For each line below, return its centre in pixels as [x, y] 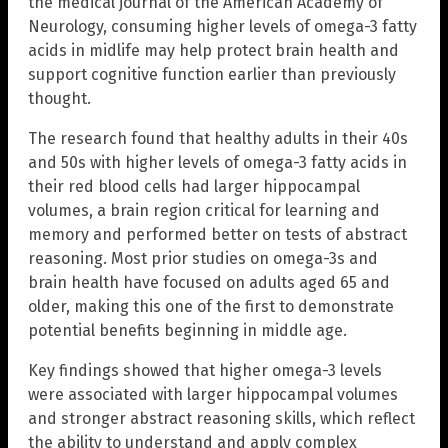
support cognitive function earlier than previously [212, 75]
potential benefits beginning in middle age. [187, 331]
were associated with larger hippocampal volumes [213, 395]
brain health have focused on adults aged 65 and [209, 283]
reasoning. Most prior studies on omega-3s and [203, 259]
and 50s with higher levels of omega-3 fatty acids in [217, 163]
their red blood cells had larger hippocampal [194, 187]
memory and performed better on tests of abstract [217, 235]
